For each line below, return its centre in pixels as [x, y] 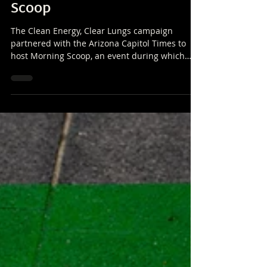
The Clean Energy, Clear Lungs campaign [92, 58]
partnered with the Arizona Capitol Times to [98, 70]
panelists [29, 95]
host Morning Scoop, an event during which [98, 83]
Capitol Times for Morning [97, 18]
